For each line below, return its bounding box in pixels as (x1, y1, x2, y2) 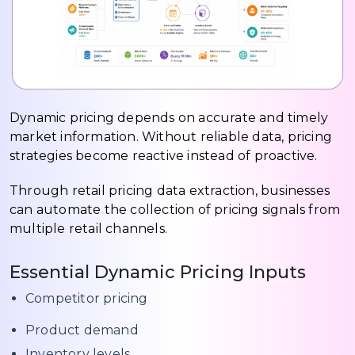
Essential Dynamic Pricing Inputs (10, 261, 306, 284)
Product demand (25, 323, 139, 338)
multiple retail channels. (10, 221, 167, 237)
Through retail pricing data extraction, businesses (10, 183, 330, 199)
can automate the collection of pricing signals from (10, 202, 341, 218)
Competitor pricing (25, 291, 148, 307)
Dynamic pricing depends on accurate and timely (10, 110, 329, 126)
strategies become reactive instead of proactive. (10, 148, 318, 164)
